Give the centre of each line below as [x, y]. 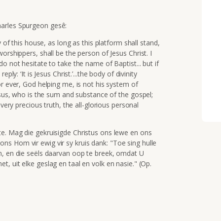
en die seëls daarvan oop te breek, [61, 153]
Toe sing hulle [135, 143]
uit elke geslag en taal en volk [59, 163]
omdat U [130, 153]
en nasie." [122, 163]
